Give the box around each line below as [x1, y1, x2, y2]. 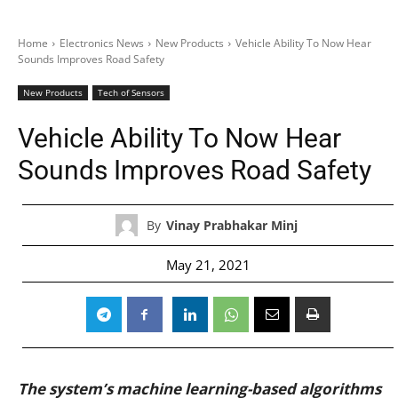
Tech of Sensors [98, 86, 164, 99]
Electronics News [60, 36, 144, 51]
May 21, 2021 [165, 255, 251, 274]
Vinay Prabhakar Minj [166, 216, 298, 234]
